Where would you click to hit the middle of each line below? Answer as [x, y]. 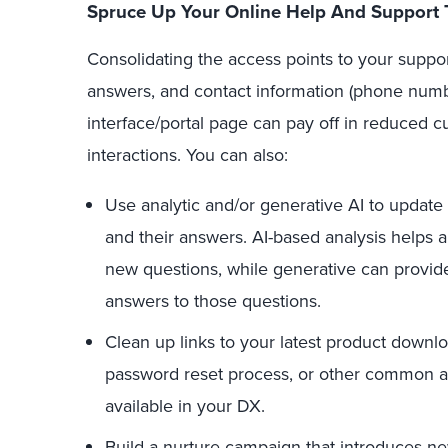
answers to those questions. [213, 301]
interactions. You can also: [187, 155]
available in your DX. [185, 406]
